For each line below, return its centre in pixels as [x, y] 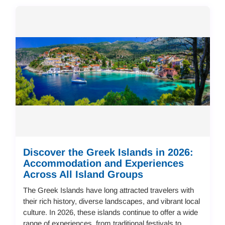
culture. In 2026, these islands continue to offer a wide [110, 212]
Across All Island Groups [83, 174]
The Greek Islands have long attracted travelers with [108, 190]
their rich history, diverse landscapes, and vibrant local [111, 201]
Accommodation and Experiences [103, 163]
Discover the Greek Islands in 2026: [108, 152]
